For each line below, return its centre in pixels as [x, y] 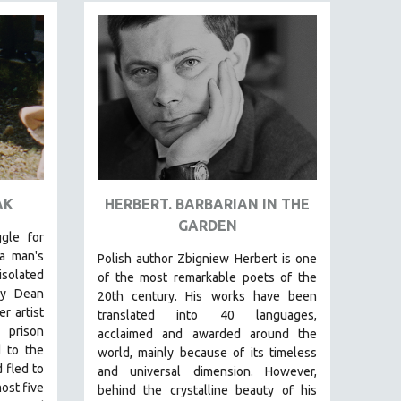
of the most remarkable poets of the [207, 277]
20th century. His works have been [207, 296]
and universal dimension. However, [207, 371]
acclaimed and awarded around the [207, 333]
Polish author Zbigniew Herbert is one [207, 258]
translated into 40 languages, [207, 315]
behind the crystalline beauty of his [207, 390]
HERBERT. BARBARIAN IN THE [207, 204]
